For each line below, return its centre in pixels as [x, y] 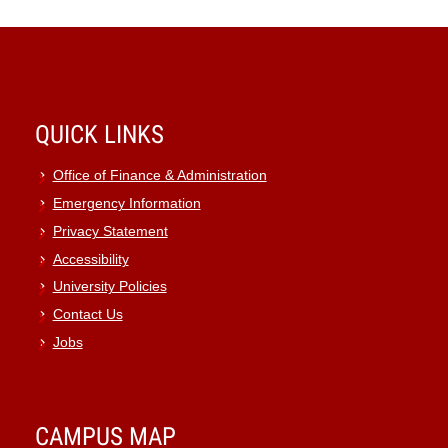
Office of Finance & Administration [159, 176]
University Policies [109, 287]
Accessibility [90, 259]
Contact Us [87, 315]
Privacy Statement [110, 231]
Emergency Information [126, 204]
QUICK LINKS [99, 134]
